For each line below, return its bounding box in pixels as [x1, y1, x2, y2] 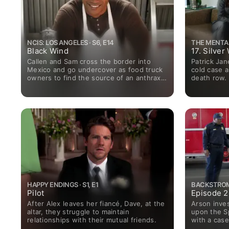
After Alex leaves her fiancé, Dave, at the [27, 199, 165, 208]
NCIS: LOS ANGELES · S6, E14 [27, 38, 114, 47]
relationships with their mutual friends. [27, 215, 156, 224]
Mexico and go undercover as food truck [27, 65, 163, 74]
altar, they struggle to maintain [27, 207, 129, 216]
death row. [191, 73, 227, 82]
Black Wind [27, 45, 68, 56]
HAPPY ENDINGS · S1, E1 [27, 180, 98, 189]
